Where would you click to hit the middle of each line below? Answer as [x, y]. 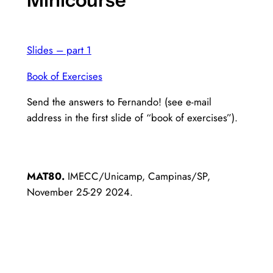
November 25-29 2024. [80, 192]
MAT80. [47, 176]
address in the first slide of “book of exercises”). [132, 118]
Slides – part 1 [59, 50]
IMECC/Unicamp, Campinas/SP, [139, 176]
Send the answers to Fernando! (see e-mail [119, 102]
